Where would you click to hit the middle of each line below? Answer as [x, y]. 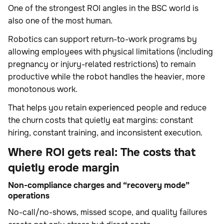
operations [29, 196]
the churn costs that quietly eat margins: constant [100, 120]
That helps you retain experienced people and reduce [107, 108]
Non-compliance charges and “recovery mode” [99, 185]
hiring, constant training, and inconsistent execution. [105, 133]
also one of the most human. [60, 21]
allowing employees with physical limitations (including [110, 52]
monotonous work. [43, 89]
